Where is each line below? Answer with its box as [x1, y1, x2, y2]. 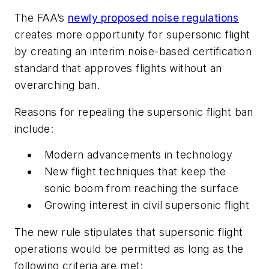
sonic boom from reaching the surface [44, 181, 239, 195]
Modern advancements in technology [44, 148, 233, 161]
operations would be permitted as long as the [14, 243, 244, 256]
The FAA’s [14, 11, 68, 24]
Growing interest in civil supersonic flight [44, 198, 250, 211]
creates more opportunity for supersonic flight [14, 28, 250, 41]
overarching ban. [14, 78, 100, 91]
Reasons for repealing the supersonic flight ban [14, 106, 253, 119]
